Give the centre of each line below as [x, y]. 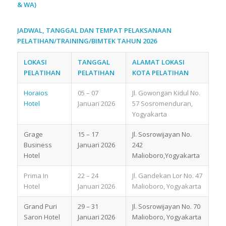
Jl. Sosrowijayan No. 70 [166, 206]
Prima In [36, 175]
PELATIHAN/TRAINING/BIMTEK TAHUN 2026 [87, 41]
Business [38, 145]
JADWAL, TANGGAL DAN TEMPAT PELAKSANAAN [94, 30]
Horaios [36, 93]
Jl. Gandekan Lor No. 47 [167, 175]
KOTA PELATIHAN [160, 72]
